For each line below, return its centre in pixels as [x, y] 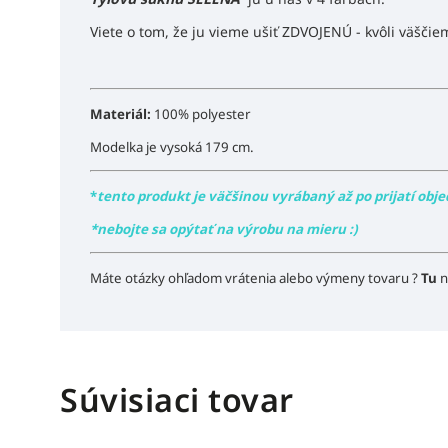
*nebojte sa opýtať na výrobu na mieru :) [224, 228]
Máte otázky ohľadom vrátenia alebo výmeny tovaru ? [255, 277]
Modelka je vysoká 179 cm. [172, 146]
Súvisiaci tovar [177, 399]
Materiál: [122, 113]
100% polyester [202, 113]
